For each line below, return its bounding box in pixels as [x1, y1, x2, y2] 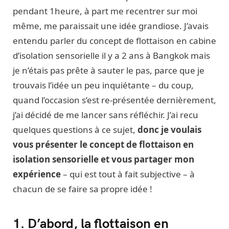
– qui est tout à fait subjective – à [61, 168, 195, 180]
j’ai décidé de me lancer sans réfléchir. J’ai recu [13, 109, 198, 121]
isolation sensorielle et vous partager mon [13, 153, 194, 166]
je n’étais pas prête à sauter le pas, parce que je [13, 64, 204, 77]
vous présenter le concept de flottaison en [13, 139, 194, 151]
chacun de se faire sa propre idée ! [13, 183, 156, 195]
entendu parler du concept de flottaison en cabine [13, 35, 216, 47]
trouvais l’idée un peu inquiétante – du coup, [13, 79, 194, 91]
